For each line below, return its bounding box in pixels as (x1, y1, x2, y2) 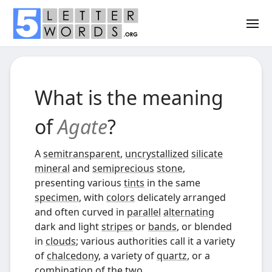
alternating (163, 205, 214, 219)
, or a (187, 249, 210, 262)
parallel (127, 205, 161, 219)
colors (106, 191, 135, 204)
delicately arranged (135, 191, 226, 204)
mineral (35, 161, 70, 175)
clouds (46, 234, 76, 248)
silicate (191, 147, 223, 160)
